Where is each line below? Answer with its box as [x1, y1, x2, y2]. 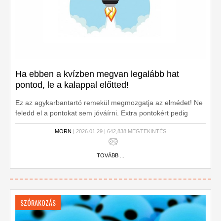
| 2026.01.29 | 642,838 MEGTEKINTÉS [72, 128, 166, 134]
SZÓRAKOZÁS [20, 197, 56, 208]
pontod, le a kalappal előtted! [15, 80, 129, 90]
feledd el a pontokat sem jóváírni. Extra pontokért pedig [15, 109, 188, 117]
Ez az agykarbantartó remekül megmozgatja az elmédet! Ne [15, 99, 203, 107]
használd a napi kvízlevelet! [15, 119, 101, 127]
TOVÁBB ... [97, 152, 124, 158]
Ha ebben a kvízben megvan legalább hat [15, 69, 179, 79]
